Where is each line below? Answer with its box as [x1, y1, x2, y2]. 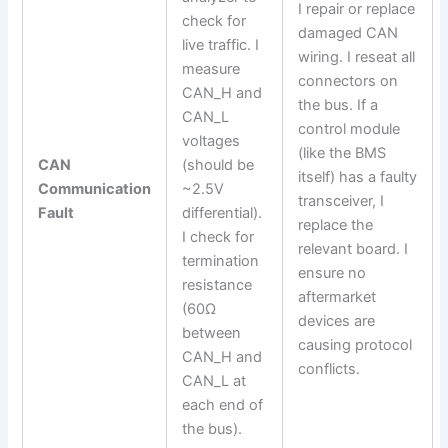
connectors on [298, 71, 399, 90]
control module [298, 119, 401, 138]
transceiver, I [298, 191, 385, 210]
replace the [298, 215, 374, 234]
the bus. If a [298, 95, 379, 114]
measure [182, 59, 241, 78]
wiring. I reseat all [298, 47, 416, 66]
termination [182, 251, 260, 270]
